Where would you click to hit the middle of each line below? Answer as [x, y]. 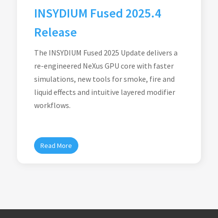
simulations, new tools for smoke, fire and [104, 79]
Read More [56, 145]
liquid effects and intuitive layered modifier [105, 92]
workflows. [52, 105]
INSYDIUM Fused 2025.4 [98, 13]
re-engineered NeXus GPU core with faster [104, 66]
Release [55, 32]
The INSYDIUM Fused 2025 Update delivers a [106, 53]
